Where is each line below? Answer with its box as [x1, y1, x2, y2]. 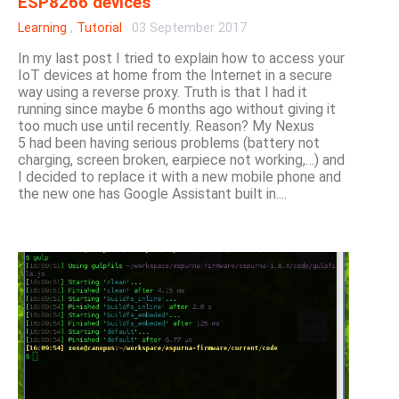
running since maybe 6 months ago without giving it [18, 101, 336, 118]
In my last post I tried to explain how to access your [18, 50, 345, 68]
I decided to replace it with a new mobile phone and [18, 168, 341, 186]
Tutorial [77, 20, 122, 37]
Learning [18, 20, 67, 37]
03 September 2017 [132, 20, 247, 37]
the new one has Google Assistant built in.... [18, 185, 287, 203]
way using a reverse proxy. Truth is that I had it [18, 84, 307, 102]
